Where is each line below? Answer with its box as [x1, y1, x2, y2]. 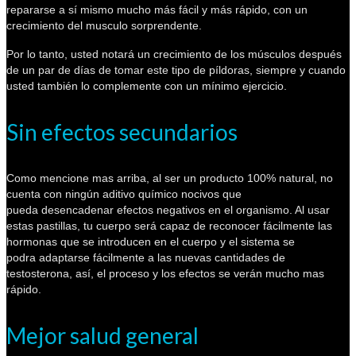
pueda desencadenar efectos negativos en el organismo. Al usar [6, 203, 330, 216]
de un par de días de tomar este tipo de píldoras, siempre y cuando [6, 63, 346, 76]
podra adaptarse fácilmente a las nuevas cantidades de [6, 250, 285, 264]
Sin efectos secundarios [6, 118, 238, 145]
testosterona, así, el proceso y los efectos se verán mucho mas [6, 266, 324, 280]
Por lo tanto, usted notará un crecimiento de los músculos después [6, 47, 342, 60]
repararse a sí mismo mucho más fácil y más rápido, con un [6, 2, 308, 16]
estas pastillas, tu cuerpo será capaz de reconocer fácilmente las [6, 219, 332, 232]
